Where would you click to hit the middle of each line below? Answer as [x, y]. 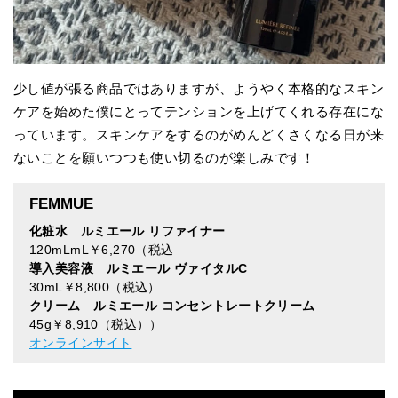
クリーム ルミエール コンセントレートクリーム [172, 306]
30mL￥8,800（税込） [95, 287]
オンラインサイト [81, 343]
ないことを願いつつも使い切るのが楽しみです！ [164, 157]
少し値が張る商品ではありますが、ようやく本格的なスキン [199, 88]
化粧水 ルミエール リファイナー [127, 231]
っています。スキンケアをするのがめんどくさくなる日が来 [199, 134]
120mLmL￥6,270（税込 [102, 250]
